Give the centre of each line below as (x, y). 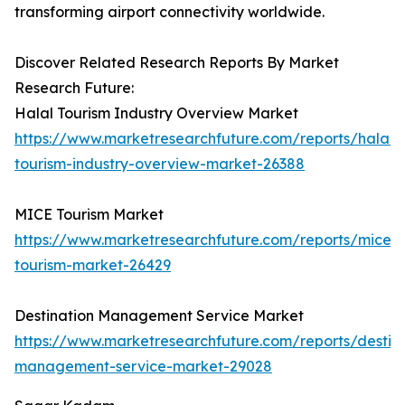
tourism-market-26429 (93, 265)
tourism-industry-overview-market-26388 (160, 164)
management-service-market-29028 (143, 367)
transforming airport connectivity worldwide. (170, 12)
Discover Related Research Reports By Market (177, 63)
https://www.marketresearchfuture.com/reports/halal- (207, 139)
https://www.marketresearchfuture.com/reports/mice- (206, 240)
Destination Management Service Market (159, 316)
